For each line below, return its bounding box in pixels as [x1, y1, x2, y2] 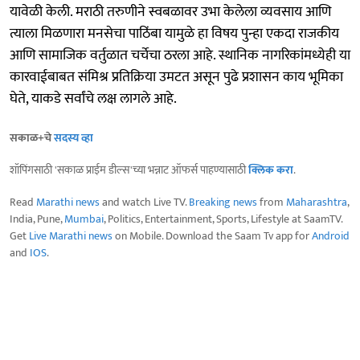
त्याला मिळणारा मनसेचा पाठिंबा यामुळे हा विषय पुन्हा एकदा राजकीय [10, 22, 339, 47]
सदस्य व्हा [54, 129, 93, 148]
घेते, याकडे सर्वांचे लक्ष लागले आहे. [10, 87, 177, 112]
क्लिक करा [248, 161, 293, 180]
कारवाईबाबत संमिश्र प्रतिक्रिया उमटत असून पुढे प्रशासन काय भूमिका [10, 65, 343, 90]
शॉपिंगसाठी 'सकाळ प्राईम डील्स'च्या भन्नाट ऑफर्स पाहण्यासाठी [10, 161, 248, 180]
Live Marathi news [29, 227, 112, 246]
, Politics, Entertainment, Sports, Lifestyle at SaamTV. [104, 210, 342, 229]
